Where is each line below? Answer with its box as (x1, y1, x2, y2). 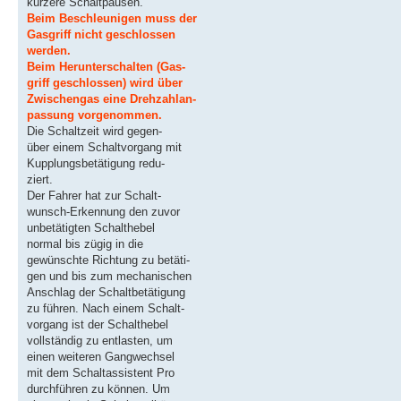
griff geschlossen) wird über (27, 76, 183, 90)
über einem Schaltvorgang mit (27, 141, 182, 155)
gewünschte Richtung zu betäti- (27, 253, 190, 268)
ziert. (27, 173, 53, 187)
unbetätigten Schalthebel (27, 221, 155, 235)
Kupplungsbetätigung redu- (27, 157, 165, 171)
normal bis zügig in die (27, 237, 143, 252)
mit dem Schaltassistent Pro (27, 366, 175, 380)
